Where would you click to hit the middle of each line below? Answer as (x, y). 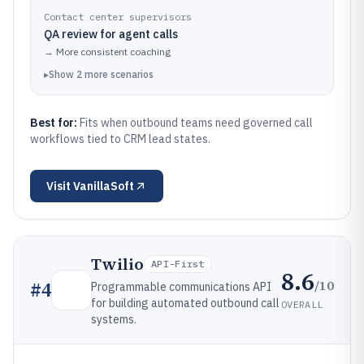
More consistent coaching (113, 52)
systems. (114, 319)
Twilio (117, 264)
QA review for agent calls (111, 34)
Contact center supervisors (118, 17)
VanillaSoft (104, 186)
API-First (178, 264)
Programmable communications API (181, 287)
